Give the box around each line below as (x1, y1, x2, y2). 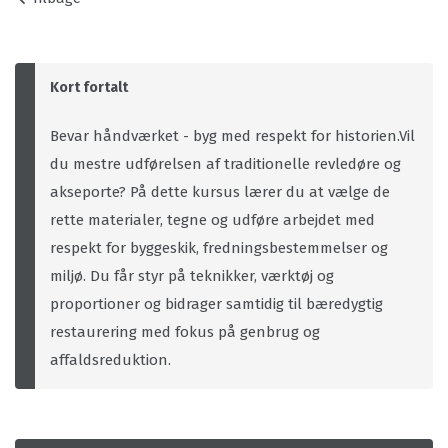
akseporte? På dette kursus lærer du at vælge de (50, 183, 390, 201)
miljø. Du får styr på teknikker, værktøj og (50, 267, 334, 285)
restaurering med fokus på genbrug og (50, 323, 320, 341)
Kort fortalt (50, 79, 128, 96)
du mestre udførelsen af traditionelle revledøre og (50, 155, 401, 173)
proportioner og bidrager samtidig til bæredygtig (50, 295, 383, 313)
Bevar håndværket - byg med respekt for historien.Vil (50, 127, 415, 145)
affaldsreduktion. (50, 351, 171, 369)
